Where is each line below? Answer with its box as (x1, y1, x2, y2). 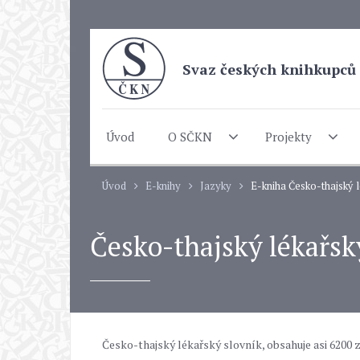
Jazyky (200, 178, 231, 193)
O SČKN (168, 128, 212, 145)
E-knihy (145, 178, 181, 193)
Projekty (264, 128, 312, 145)
